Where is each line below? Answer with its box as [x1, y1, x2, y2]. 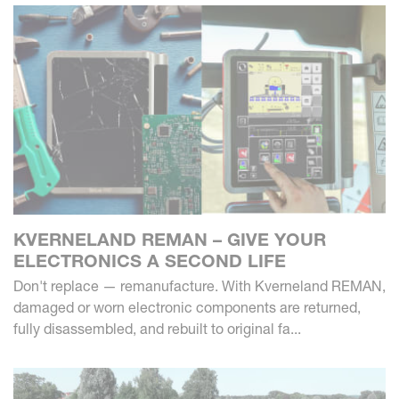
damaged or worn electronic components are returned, [13, 297, 361, 316]
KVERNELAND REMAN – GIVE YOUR [13, 228, 326, 250]
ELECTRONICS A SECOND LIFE [13, 249, 286, 272]
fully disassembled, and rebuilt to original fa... [13, 319, 301, 338]
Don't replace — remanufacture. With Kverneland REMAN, [13, 276, 386, 295]
